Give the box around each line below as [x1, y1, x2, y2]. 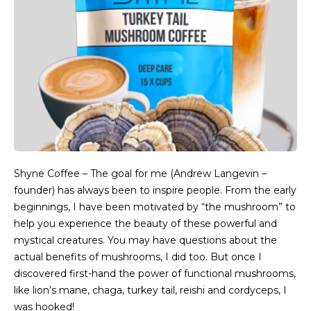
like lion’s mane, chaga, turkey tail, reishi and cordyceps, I [14, 284, 287, 296]
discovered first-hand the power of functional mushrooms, [14, 267, 296, 280]
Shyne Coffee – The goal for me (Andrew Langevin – [14, 167, 267, 180]
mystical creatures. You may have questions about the [14, 234, 277, 246]
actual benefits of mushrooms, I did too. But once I [14, 251, 262, 263]
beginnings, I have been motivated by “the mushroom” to [14, 201, 296, 213]
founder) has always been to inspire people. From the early [14, 184, 296, 196]
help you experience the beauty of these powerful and [14, 217, 277, 230]
